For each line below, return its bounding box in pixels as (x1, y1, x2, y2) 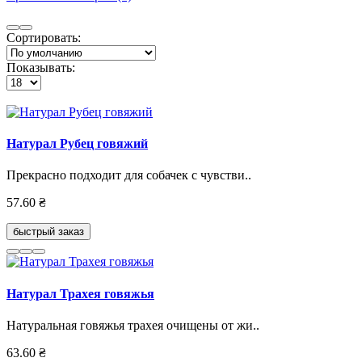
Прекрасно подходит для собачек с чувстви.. (6, 168, 251, 183)
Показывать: (6, 60, 75, 74)
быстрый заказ (13, 225, 84, 238)
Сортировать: (6, 30, 81, 44)
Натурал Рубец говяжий (6, 137, 148, 151)
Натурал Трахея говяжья (6, 286, 154, 301)
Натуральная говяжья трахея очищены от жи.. (6, 318, 259, 332)
